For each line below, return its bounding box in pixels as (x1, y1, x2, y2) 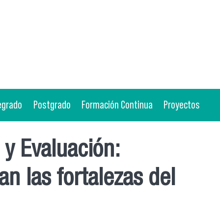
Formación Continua (81, 98, 153, 111)
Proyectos (164, 98, 200, 111)
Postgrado (33, 98, 71, 111)
